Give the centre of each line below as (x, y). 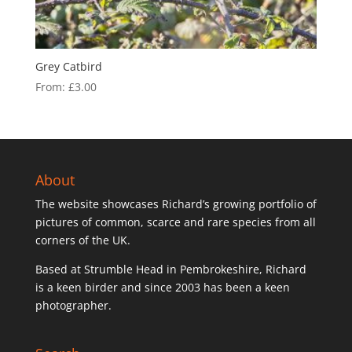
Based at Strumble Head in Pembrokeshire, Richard (170, 269)
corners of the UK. (82, 240)
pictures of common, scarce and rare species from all (175, 222)
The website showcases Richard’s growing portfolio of (176, 204)
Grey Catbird (68, 66)
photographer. (73, 306)
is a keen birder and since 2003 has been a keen (162, 288)
